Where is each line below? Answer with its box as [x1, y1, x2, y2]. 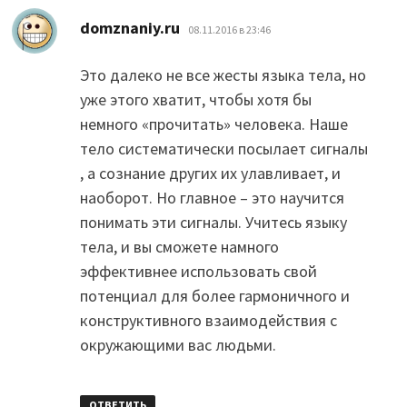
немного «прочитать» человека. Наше [79, 113, 348, 134]
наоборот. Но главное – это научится [79, 186, 344, 208]
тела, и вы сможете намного [79, 235, 279, 257]
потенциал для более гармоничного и [79, 284, 350, 306]
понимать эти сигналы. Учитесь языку [79, 211, 347, 233]
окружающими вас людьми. [79, 333, 276, 355]
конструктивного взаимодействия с [79, 309, 337, 331]
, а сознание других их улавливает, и [79, 162, 341, 184]
